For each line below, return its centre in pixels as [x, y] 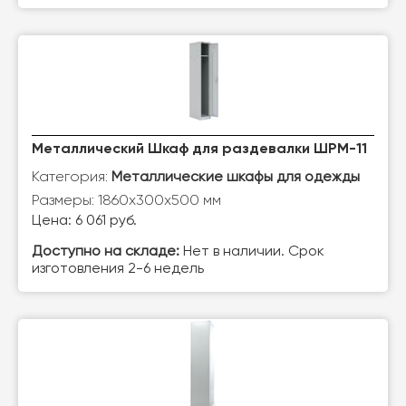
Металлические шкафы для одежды [236, 178]
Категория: [72, 176]
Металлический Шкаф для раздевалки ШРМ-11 [199, 150]
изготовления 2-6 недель [118, 269]
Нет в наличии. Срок [252, 252]
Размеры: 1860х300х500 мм [126, 200]
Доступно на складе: [106, 252]
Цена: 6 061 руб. [84, 221]
